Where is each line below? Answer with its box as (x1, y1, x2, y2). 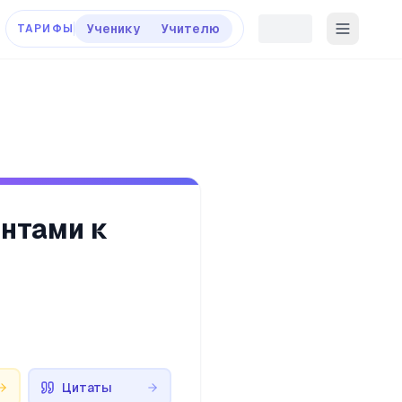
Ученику (87, 22, 140, 36)
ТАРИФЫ (16, 22, 74, 35)
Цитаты (62, 380, 113, 395)
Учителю (162, 22, 220, 36)
